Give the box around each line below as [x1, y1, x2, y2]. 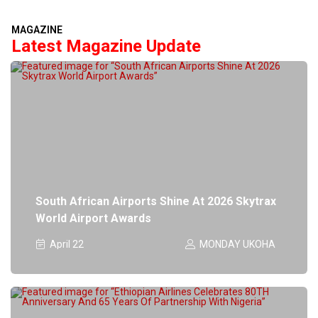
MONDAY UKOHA [199, 238, 276, 250]
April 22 [49, 238, 84, 250]
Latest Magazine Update [11, 35, 201, 56]
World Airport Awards [35, 211, 151, 225]
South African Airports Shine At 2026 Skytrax [35, 194, 276, 208]
